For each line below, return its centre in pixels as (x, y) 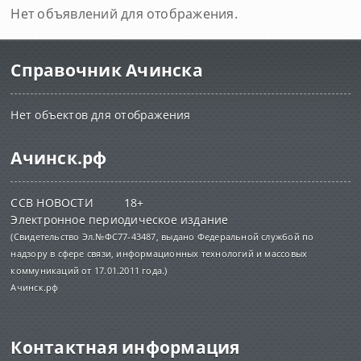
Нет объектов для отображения (101, 115)
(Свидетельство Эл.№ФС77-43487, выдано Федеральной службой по (162, 237)
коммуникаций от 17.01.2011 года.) (89, 270)
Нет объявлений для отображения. (124, 14)
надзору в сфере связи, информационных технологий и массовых (159, 253)
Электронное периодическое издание (120, 220)
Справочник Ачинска (107, 70)
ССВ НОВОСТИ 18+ (77, 203)
